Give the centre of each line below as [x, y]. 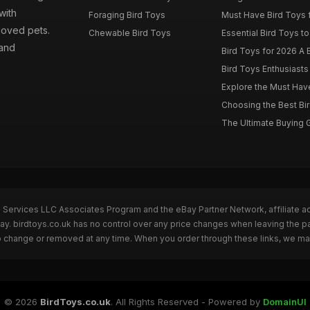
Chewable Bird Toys [130, 33]
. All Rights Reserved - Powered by [186, 302]
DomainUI [284, 302]
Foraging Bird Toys [127, 15]
